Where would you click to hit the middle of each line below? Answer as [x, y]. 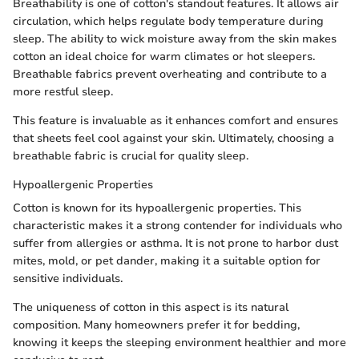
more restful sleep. [63, 91]
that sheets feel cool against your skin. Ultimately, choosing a [173, 138]
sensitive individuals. [68, 278]
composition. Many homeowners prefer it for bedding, [156, 325]
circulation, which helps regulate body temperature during [168, 21]
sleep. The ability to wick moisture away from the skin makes [175, 38]
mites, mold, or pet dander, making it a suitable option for [167, 260]
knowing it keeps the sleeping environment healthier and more [179, 342]
